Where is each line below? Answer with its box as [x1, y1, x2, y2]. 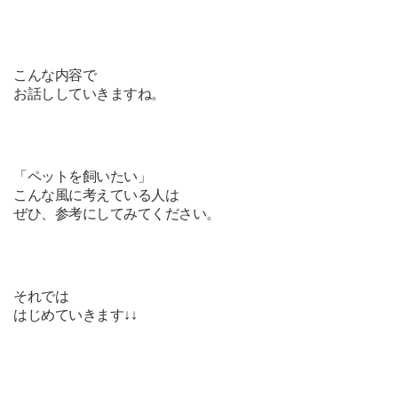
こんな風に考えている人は [13, 187, 179, 203]
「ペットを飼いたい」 [13, 169, 152, 184]
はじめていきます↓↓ [13, 307, 138, 322]
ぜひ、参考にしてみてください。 [13, 206, 220, 221]
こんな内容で [13, 68, 97, 83]
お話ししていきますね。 [13, 86, 165, 101]
